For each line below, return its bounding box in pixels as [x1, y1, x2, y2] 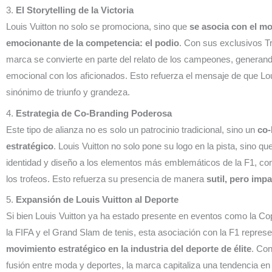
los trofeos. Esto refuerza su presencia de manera [6, 173, 206, 184]
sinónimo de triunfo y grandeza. [6, 87, 130, 98]
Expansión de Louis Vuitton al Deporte [16, 194, 178, 205]
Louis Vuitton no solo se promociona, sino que [6, 21, 189, 32]
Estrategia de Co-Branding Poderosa [16, 107, 172, 118]
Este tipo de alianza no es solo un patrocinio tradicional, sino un [6, 124, 257, 135]
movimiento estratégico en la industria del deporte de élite [6, 243, 251, 254]
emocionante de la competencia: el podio [6, 38, 179, 49]
